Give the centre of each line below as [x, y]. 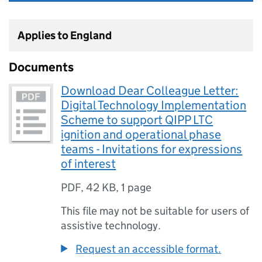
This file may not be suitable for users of [155, 211]
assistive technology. [111, 225]
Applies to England [65, 35]
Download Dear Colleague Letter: [150, 91]
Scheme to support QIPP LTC [137, 120]
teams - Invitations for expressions [152, 149]
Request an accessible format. [149, 249]
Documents [41, 67]
